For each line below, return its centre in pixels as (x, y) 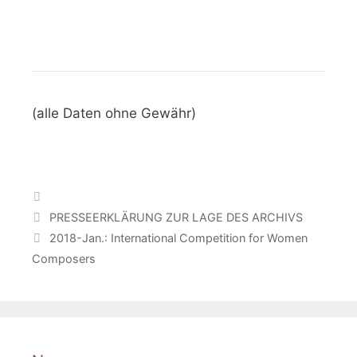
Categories (78, 194)
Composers (64, 259)
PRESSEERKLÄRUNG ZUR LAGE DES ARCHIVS (176, 218)
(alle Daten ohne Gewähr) (114, 113)
